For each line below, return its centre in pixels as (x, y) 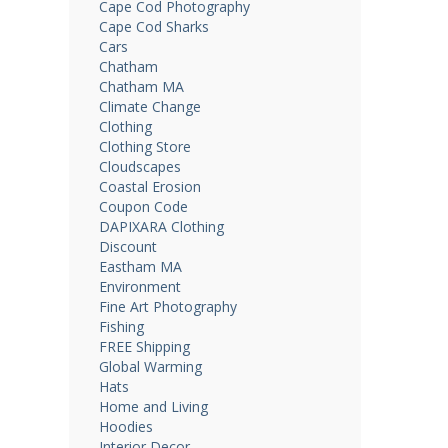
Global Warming (150, 367)
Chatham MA (141, 87)
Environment (139, 287)
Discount (127, 247)
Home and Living (153, 407)
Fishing (121, 327)
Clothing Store (144, 147)
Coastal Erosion (149, 187)
